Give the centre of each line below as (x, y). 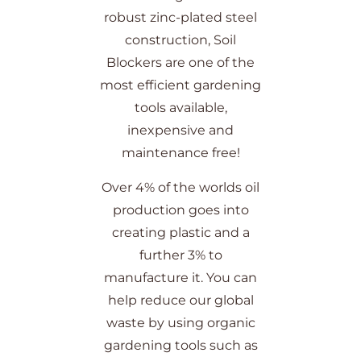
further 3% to (180, 255)
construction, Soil (180, 40)
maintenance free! (180, 153)
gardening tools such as (180, 346)
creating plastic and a (180, 233)
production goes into (180, 210)
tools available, (180, 108)
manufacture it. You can (180, 278)
